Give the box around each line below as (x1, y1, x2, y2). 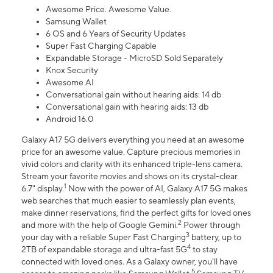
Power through (182, 220, 240, 230)
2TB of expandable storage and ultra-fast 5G (21, 244, 187, 255)
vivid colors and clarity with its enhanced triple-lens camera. (21, 159, 243, 169)
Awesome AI (46, 77, 94, 88)
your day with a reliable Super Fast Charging (21, 232, 186, 243)
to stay (191, 244, 218, 255)
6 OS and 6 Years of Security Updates (46, 29, 186, 39)
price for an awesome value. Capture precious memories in (21, 147, 241, 157)
